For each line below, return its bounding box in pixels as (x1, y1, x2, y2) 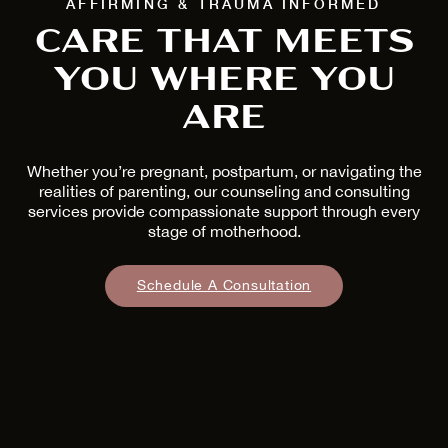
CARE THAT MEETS (34, 25, 414, 58)
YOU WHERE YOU (52, 63, 396, 96)
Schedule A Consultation (136, 276, 312, 294)
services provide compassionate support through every (28, 201, 420, 220)
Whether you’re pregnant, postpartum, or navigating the (26, 161, 422, 180)
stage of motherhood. (147, 221, 301, 240)
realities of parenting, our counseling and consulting (38, 181, 410, 200)
